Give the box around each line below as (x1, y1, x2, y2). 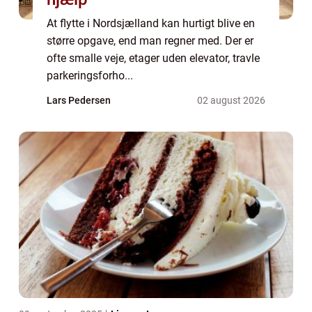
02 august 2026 (197, 95, 265, 106)
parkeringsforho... (47, 69, 133, 82)
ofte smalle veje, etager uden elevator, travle (47, 52, 260, 65)
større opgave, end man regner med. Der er (47, 34, 253, 47)
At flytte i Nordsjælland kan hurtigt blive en (47, 17, 255, 30)
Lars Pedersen (47, 95, 111, 106)
